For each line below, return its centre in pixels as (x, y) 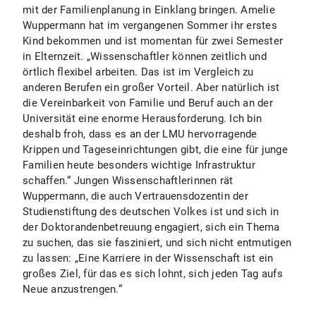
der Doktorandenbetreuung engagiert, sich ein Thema (151, 227)
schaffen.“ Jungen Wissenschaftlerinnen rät (128, 181)
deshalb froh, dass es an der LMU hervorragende (140, 134)
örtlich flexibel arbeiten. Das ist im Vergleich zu (138, 72)
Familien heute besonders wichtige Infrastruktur (139, 165)
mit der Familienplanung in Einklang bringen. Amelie (149, 10)
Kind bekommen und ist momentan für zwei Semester (153, 41)
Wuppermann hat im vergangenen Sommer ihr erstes (150, 25)
